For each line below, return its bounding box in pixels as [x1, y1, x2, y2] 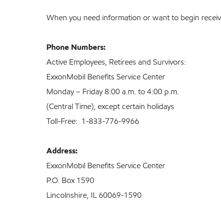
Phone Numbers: [46, 42, 106, 53]
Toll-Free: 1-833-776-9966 [46, 116, 140, 127]
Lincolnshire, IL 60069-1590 [46, 190, 142, 201]
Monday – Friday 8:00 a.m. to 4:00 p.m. [46, 86, 182, 97]
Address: [46, 146, 78, 156]
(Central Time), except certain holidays [46, 101, 177, 112]
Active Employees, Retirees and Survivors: [46, 57, 186, 68]
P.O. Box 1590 [46, 175, 95, 186]
